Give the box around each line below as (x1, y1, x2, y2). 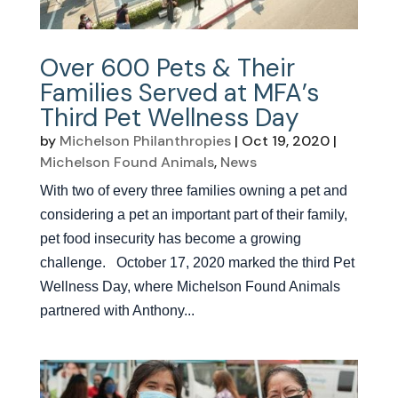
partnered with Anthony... (39, 303, 195, 319)
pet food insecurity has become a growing (39, 231, 301, 247)
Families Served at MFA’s (39, 76, 319, 110)
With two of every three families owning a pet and (39, 183, 347, 199)
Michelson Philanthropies (59, 131, 231, 151)
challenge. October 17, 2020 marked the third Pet (39, 255, 354, 271)
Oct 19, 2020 (241, 131, 330, 151)
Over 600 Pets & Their (39, 52, 295, 85)
